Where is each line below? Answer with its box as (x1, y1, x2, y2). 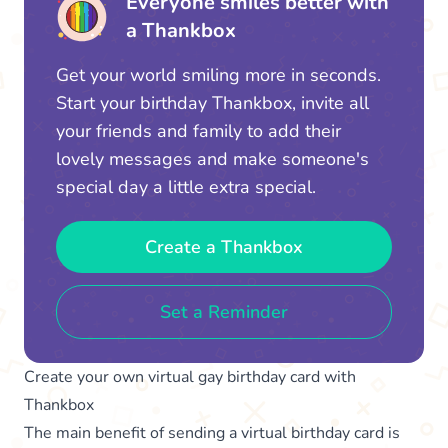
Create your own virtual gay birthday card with (24, 365, 356, 388)
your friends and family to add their (56, 118, 341, 143)
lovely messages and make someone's (56, 146, 369, 171)
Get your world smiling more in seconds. (56, 62, 381, 87)
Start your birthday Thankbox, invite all (56, 90, 369, 115)
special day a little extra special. (56, 174, 316, 199)
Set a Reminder (160, 299, 288, 324)
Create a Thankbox (145, 234, 303, 259)
